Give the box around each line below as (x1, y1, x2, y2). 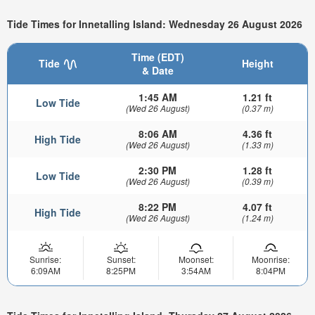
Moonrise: (251, 252, 290, 265)
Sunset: (106, 252, 136, 265)
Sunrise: (30, 252, 61, 265)
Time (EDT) (131, 49, 184, 64)
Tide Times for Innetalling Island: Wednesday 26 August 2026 (7, 16, 302, 31)
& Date (141, 63, 174, 77)
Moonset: (178, 252, 214, 265)
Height (241, 56, 274, 70)
